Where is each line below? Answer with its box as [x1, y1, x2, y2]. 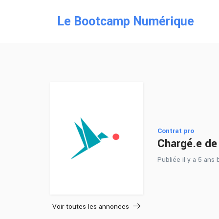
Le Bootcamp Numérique [57, 14, 194, 28]
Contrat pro [157, 126, 194, 135]
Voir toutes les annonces [52, 202, 129, 211]
